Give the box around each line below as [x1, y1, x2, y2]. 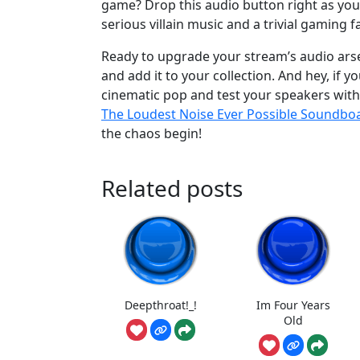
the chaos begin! [101, 124, 202, 142]
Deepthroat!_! [125, 297, 198, 313]
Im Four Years [256, 297, 330, 313]
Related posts [101, 172, 243, 203]
